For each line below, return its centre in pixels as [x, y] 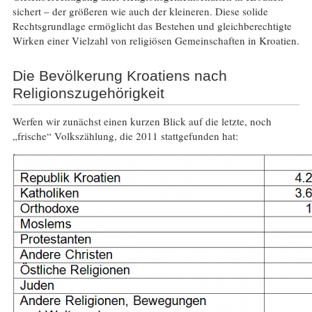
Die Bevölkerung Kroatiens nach [119, 76]
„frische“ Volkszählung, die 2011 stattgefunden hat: [125, 136]
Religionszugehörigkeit [88, 93]
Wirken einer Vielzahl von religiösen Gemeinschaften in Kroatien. [156, 40]
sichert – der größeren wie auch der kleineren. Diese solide [140, 11]
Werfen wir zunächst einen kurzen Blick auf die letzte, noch [142, 122]
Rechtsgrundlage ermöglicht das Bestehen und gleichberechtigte [152, 25]
